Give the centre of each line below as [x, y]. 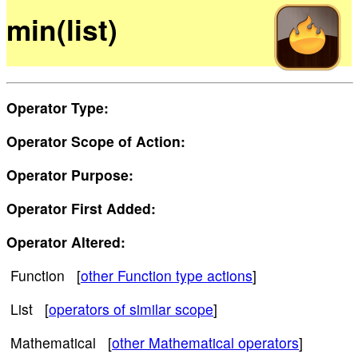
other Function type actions [167, 276]
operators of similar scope [131, 309]
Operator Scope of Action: [96, 141]
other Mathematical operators [205, 343]
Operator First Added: [81, 209]
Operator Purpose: [70, 175]
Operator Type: [58, 108]
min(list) [62, 30]
